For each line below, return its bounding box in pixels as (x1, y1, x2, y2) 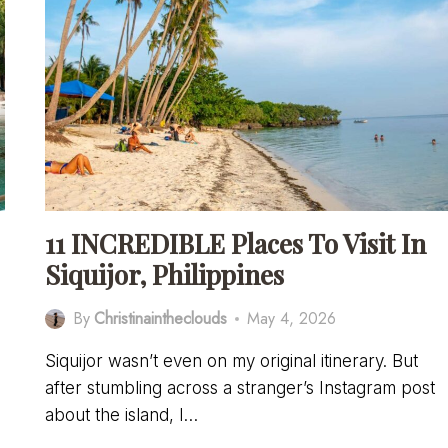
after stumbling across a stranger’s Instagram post (45, 378, 436, 399)
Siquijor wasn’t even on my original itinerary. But (45, 351, 419, 372)
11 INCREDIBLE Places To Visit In (45, 226, 427, 262)
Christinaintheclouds (93, 307, 227, 331)
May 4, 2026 (246, 307, 336, 331)
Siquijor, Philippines (45, 257, 285, 293)
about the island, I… (45, 405, 199, 426)
